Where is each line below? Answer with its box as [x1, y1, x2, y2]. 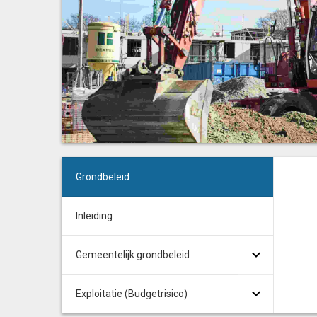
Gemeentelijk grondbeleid [76, 249, 190, 260]
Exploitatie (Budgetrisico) [76, 288, 188, 299]
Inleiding [76, 210, 113, 221]
